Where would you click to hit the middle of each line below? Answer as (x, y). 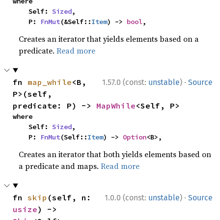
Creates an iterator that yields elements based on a (109, 39)
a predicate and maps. (60, 166)
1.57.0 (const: (125, 82)
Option (135, 137)
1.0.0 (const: (126, 197)
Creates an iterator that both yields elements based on (115, 154)
